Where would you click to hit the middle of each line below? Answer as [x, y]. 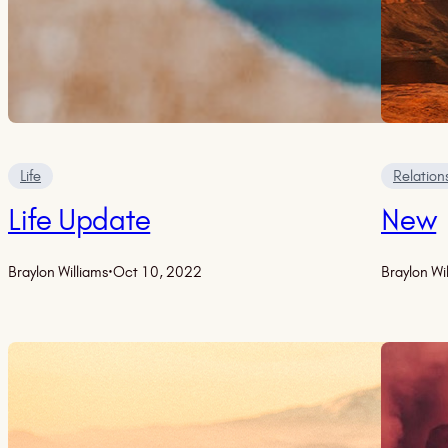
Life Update [79, 220]
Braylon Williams [58, 272]
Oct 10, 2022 [157, 272]
